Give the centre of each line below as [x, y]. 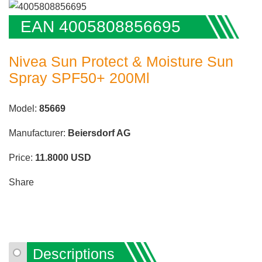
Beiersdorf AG [99, 133]
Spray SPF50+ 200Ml [79, 77]
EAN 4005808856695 [101, 26]
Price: [22, 157]
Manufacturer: [38, 133]
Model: [24, 108]
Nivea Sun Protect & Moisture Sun [121, 61]
